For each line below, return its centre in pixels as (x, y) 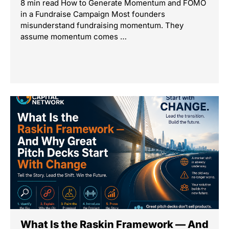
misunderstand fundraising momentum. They (102, 25)
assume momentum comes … (74, 36)
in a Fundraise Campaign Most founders (93, 14)
